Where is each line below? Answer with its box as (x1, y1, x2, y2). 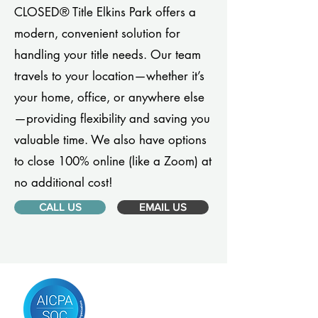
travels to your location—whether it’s (14, 68, 204, 84)
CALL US (38, 201, 82, 213)
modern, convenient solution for (14, 26, 180, 41)
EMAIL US (139, 201, 187, 213)
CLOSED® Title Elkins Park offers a (14, 4, 196, 20)
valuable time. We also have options (14, 132, 207, 148)
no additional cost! (14, 175, 113, 190)
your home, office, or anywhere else (14, 89, 204, 105)
